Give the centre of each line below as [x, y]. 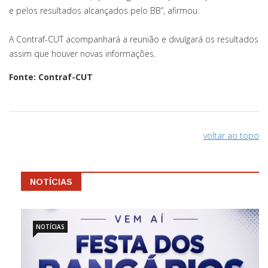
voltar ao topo [231, 136]
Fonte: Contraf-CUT [51, 77]
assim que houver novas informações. [82, 54]
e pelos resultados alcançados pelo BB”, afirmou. [104, 11]
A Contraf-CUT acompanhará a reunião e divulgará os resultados [134, 39]
